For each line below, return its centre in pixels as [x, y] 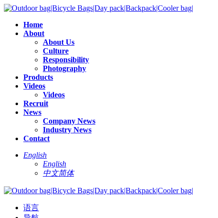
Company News [69, 121]
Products [38, 77]
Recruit [36, 103]
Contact [36, 138]
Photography [64, 68]
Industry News [67, 130]
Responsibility [66, 60]
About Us [59, 42]
